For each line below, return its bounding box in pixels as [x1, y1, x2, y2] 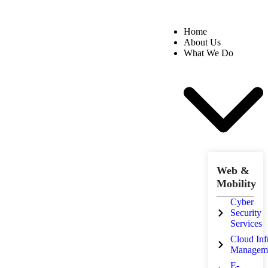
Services [230, 218, 262, 229]
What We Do [184, 48, 234, 58]
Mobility [217, 177, 257, 190]
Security [230, 207, 261, 218]
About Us [184, 37, 221, 47]
